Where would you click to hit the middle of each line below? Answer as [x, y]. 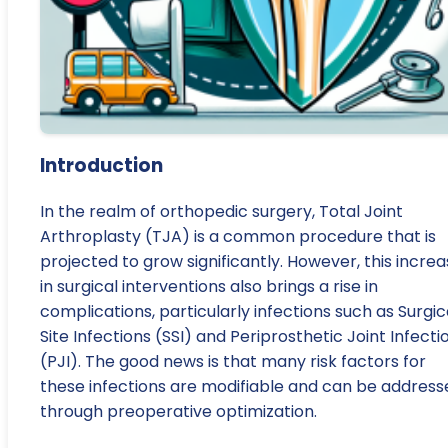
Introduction [101, 166]
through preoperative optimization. [178, 412]
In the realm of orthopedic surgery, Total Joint [221, 212]
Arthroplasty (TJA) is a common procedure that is [238, 237]
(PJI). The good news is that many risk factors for [233, 362]
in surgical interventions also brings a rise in [209, 287]
